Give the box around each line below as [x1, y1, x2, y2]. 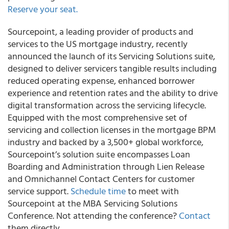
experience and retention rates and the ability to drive [8, 86, 218, 100]
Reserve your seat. [8, 2, 78, 16]
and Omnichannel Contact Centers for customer [8, 172, 195, 186]
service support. [8, 184, 71, 198]
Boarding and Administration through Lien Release [8, 159, 204, 173]
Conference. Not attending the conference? [8, 209, 179, 222]
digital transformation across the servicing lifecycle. [8, 98, 206, 112]
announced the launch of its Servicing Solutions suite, [8, 49, 215, 63]
